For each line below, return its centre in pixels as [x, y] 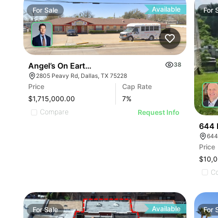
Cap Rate [137, 87]
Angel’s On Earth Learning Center [90, 66]
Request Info [159, 112]
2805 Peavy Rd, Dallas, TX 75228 [82, 76]
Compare [54, 112]
